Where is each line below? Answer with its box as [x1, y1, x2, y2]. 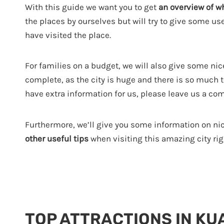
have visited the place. [25, 29, 111, 40]
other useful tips [25, 133, 88, 143]
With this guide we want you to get [25, 1, 158, 12]
